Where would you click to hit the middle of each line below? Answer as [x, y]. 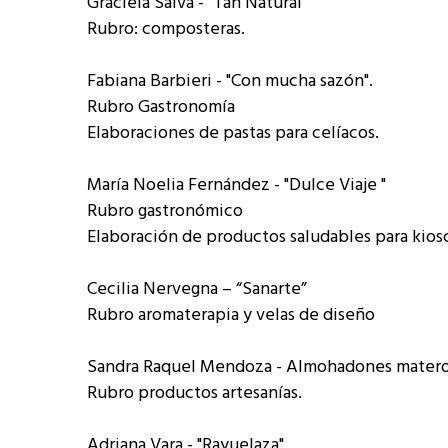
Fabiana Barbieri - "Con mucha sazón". [230, 81]
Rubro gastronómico [165, 211]
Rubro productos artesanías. [194, 393]
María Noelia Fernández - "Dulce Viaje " [236, 185]
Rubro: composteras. [166, 29]
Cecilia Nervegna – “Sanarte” [197, 289]
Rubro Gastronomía [161, 107]
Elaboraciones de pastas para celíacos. [233, 133]
